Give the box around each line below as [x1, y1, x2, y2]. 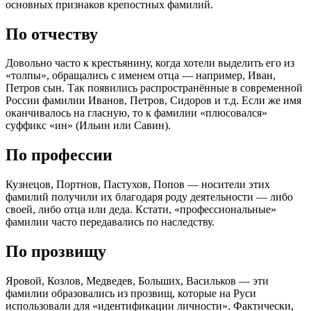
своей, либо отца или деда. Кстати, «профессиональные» [6, 203, 276, 216]
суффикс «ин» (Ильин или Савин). [6, 119, 171, 132]
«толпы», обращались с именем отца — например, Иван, [6, 69, 276, 82]
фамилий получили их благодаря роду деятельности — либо [6, 191, 293, 203]
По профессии [6, 146, 112, 165]
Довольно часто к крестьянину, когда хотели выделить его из [6, 57, 294, 69]
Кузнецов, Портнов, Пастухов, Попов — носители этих [6, 178, 270, 191]
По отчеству [6, 24, 98, 43]
